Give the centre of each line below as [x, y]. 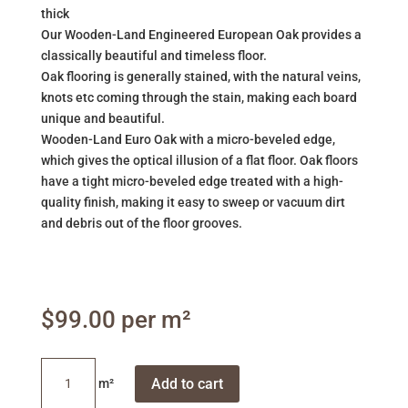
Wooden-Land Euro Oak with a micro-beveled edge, [188, 139]
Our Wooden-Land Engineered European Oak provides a [201, 35]
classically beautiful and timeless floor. [153, 56]
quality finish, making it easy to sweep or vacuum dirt [193, 202]
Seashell [65, 367]
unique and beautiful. [104, 118]
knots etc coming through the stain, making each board [199, 97]
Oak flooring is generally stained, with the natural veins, [200, 76]
